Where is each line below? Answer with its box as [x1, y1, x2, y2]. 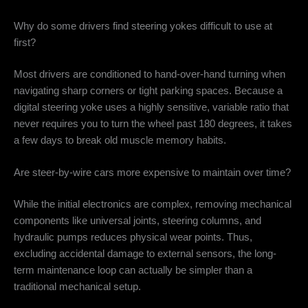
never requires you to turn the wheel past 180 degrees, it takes [14, 118, 292, 130]
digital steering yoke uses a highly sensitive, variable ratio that [14, 102, 289, 113]
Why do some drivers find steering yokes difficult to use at [14, 21, 272, 32]
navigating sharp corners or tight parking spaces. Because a [14, 85, 283, 97]
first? [14, 37, 36, 49]
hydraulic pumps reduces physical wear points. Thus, [14, 232, 252, 243]
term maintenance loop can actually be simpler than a [14, 265, 252, 276]
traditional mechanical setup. [14, 281, 141, 293]
